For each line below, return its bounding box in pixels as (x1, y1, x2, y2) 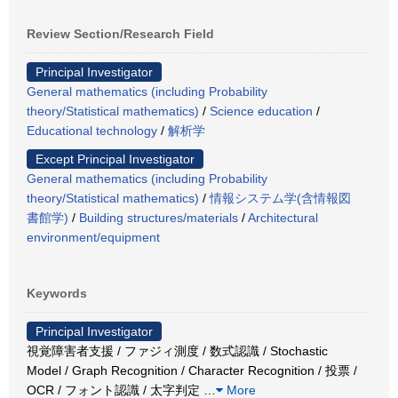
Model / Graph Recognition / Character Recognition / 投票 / (27, 362, 357, 378)
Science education (210, 103, 313, 118)
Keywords (27, 285, 87, 300)
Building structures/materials (79, 210, 238, 225)
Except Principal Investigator (36, 151, 195, 166)
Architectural (248, 210, 318, 225)
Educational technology (27, 123, 157, 138)
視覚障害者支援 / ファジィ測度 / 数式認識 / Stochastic (27, 343, 328, 358)
